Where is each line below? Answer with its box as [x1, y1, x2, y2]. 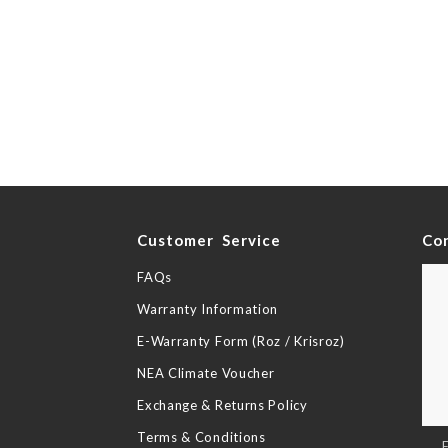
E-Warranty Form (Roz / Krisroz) [137, 333, 345, 349]
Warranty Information [137, 301, 279, 317]
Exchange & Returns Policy [137, 397, 308, 413]
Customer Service [137, 231, 282, 249]
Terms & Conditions [137, 429, 266, 445]
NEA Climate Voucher [137, 365, 275, 381]
